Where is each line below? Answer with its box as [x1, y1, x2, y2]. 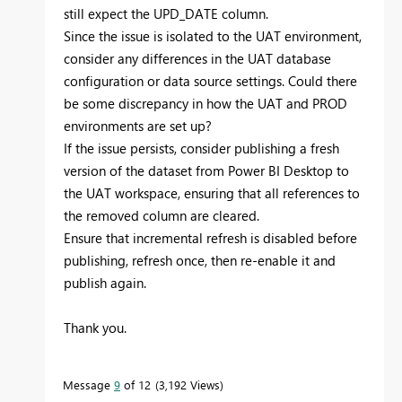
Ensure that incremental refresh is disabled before [64, 228, 357, 247]
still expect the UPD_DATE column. [64, 4, 268, 22]
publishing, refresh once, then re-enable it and [64, 250, 336, 269]
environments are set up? [64, 116, 212, 135]
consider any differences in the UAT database [64, 48, 331, 67]
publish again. [64, 273, 146, 292]
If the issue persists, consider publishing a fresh [64, 138, 339, 157]
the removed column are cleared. [64, 205, 259, 224]
